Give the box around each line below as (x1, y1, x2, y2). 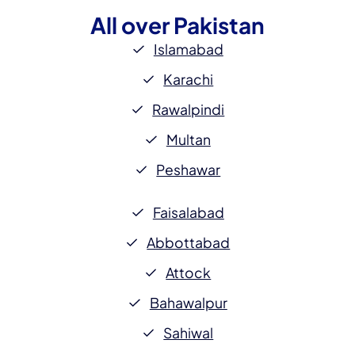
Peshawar (156, 161, 221, 179)
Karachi (163, 71, 214, 89)
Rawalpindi (152, 101, 225, 119)
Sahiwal (163, 324, 214, 342)
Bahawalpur (149, 294, 227, 312)
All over (90, 11, 174, 40)
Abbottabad (147, 234, 231, 252)
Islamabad (153, 40, 223, 59)
